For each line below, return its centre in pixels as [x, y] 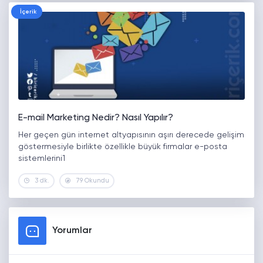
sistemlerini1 [42, 159]
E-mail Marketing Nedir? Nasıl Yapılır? [96, 118]
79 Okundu [92, 181]
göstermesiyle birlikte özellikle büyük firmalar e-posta [123, 147]
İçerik [28, 12]
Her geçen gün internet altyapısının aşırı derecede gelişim [131, 135]
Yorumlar [72, 231]
